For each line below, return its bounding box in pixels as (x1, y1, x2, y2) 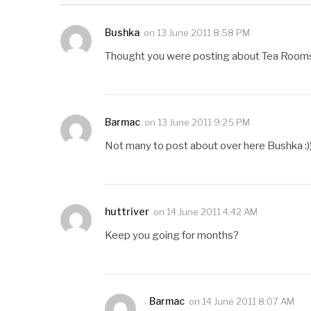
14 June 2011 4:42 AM (167, 206, 258, 218)
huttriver (105, 205, 149, 218)
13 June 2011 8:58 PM (157, 27, 250, 39)
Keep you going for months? (105, 229, 239, 242)
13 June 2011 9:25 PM (158, 117, 250, 128)
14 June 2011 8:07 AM (202, 296, 294, 308)
